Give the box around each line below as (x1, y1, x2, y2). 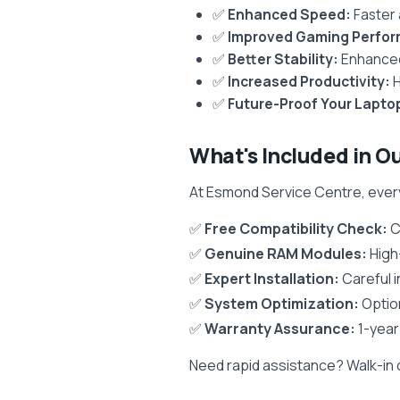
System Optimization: (204, 294, 359, 313)
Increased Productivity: (228, 71, 390, 91)
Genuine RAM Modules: (204, 244, 367, 263)
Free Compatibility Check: (204, 219, 387, 238)
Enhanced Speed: (228, 4, 351, 24)
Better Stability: (228, 49, 338, 69)
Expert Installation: (204, 269, 339, 288)
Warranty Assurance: (204, 319, 355, 338)
